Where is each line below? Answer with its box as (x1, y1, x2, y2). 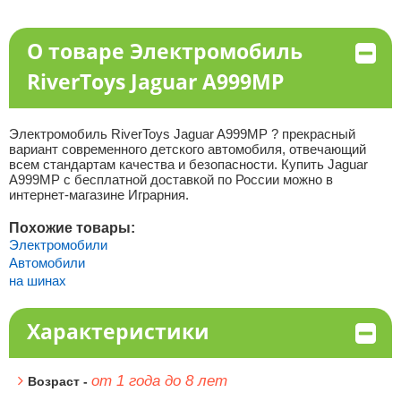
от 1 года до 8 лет (90, 372, 227, 389)
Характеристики (26, 317, 209, 346)
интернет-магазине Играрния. (8, 187, 189, 202)
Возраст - (27, 374, 91, 388)
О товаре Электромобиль (26, 37, 303, 65)
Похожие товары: (8, 220, 135, 235)
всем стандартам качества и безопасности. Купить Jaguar (8, 157, 368, 172)
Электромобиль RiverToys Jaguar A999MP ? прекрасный (8, 126, 355, 141)
